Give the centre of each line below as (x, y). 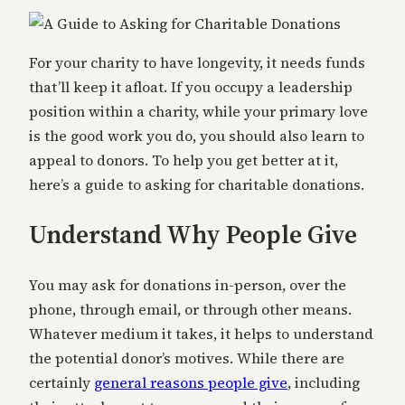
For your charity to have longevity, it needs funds (197, 63)
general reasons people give (191, 382)
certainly (61, 382)
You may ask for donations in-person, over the (188, 284)
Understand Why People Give (193, 235)
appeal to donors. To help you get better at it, (184, 160)
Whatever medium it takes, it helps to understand (201, 333)
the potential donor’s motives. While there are (187, 358)
